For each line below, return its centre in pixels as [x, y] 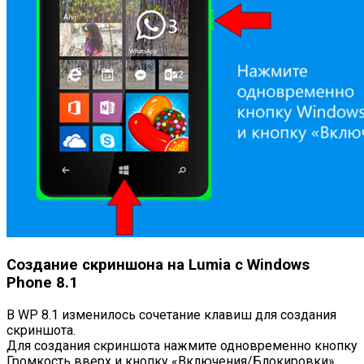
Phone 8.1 [42, 283]
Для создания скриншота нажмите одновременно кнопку [182, 345]
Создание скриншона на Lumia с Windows [158, 265]
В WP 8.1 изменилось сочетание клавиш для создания [171, 314]
